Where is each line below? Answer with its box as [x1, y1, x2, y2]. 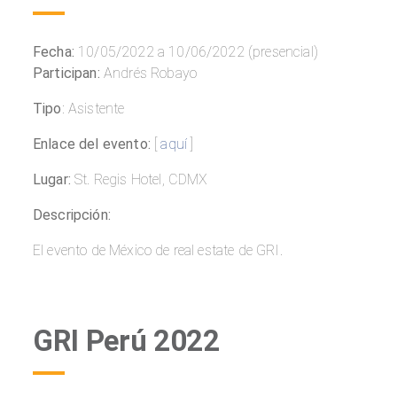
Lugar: [33, 171, 75, 189]
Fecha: [33, 43, 74, 61]
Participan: [33, 65, 100, 82]
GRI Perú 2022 [33, 323, 220, 359]
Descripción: [33, 206, 111, 224]
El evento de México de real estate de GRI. [33, 242, 283, 260]
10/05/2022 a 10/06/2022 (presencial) [74, 43, 318, 61]
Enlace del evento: [33, 136, 151, 153]
